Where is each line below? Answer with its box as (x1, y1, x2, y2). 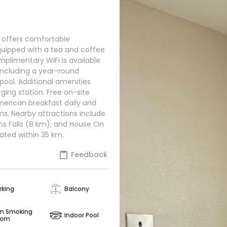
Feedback (69, 149, 107, 160)
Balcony (64, 184, 90, 194)
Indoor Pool (64, 210, 99, 219)
